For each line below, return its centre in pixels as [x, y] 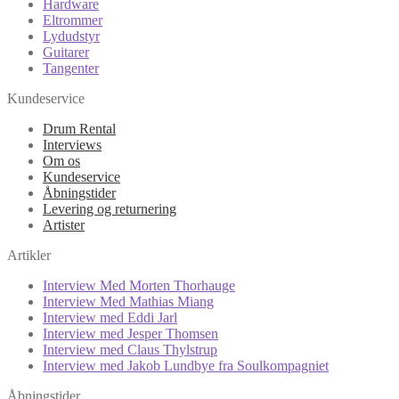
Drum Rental [79, 129]
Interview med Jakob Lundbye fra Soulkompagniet [186, 366]
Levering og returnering [110, 209]
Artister [64, 225]
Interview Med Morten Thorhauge [139, 286]
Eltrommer [73, 20]
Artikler [29, 256]
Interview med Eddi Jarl [110, 318]
